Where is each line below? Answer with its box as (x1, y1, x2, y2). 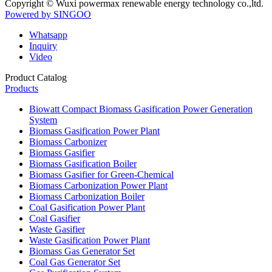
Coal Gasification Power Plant (29, 202, 145, 212)
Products (5, 83, 38, 93)
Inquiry (29, 40, 57, 51)
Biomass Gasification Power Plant (29, 125, 160, 136)
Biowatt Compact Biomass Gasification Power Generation (29, 103, 253, 114)
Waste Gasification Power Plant (29, 234, 150, 245)
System (29, 114, 57, 125)
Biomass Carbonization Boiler (29, 191, 144, 202)
